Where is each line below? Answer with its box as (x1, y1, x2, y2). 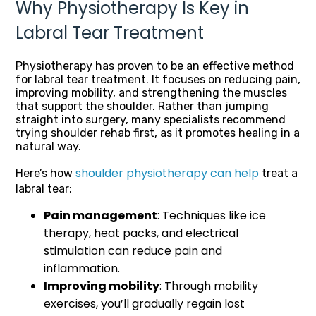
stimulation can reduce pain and (44, 242, 222, 259)
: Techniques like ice (157, 207, 266, 224)
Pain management (44, 207, 157, 224)
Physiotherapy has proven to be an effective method (16, 59, 294, 73)
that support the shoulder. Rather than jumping (16, 99, 269, 113)
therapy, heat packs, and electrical (44, 224, 238, 241)
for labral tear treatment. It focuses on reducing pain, (16, 72, 300, 86)
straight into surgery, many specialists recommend (16, 112, 286, 126)
